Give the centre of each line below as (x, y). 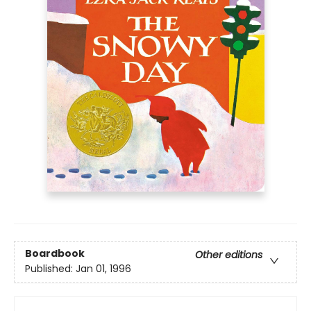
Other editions (229, 255)
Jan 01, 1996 (103, 269)
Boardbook (55, 254)
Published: (50, 269)
